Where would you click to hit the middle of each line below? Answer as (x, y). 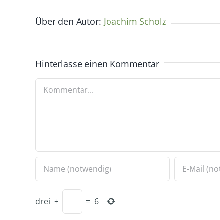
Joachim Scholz (135, 21)
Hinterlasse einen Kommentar (97, 64)
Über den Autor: (69, 21)
